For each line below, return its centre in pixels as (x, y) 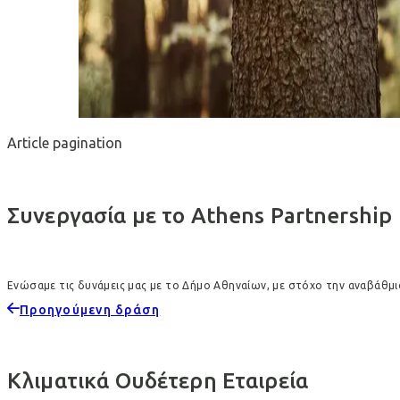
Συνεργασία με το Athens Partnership (200, 216)
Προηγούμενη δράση (90, 310)
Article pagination (65, 143)
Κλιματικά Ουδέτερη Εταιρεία (161, 381)
